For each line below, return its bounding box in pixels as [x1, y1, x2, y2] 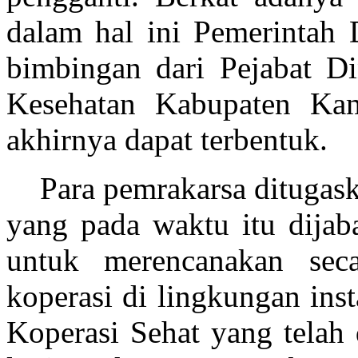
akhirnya [6, 122, 125, 157]
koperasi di [6, 279, 148, 314]
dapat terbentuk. [125, 122, 328, 157]
